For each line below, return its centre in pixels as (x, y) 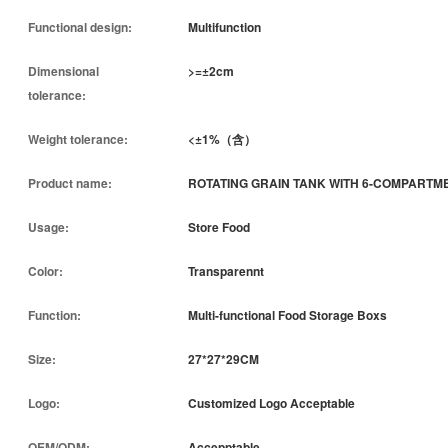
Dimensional (63, 70)
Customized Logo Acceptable (271, 402)
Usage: (48, 226)
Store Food (219, 226)
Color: (45, 270)
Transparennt (226, 270)
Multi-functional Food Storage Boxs (287, 314)
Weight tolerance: (78, 138)
